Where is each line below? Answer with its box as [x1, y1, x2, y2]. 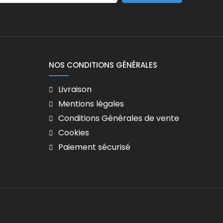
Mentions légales [58, 98, 124, 110]
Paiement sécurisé [58, 141, 130, 153]
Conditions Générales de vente [58, 112, 179, 124]
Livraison [58, 84, 92, 96]
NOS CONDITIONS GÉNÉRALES [49, 60, 157, 71]
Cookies [58, 127, 89, 139]
